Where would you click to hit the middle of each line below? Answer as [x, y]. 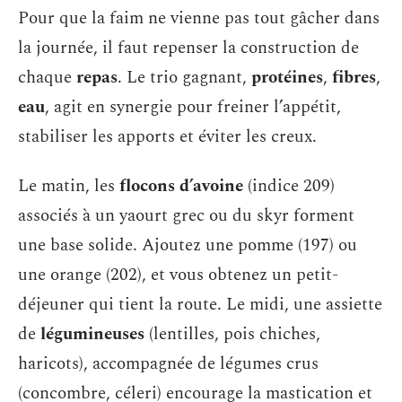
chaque [47, 77]
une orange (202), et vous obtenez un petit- [178, 275]
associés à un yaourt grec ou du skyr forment [186, 216]
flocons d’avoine [181, 187]
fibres [354, 77]
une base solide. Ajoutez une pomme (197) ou [188, 246]
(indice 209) [289, 187]
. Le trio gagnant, [184, 77]
